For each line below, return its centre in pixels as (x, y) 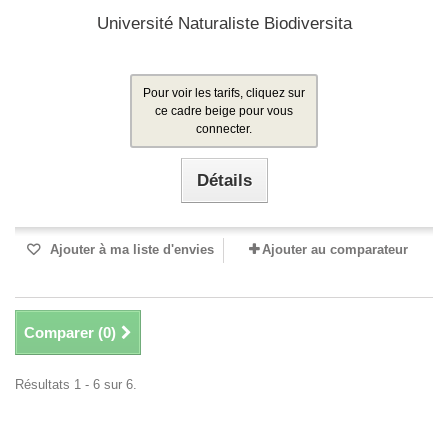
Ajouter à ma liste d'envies (130, 249)
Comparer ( (63, 332)
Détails (224, 180)
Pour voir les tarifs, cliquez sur (224, 93)
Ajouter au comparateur (335, 249)
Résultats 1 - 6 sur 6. (76, 384)
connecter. (224, 129)
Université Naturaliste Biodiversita (224, 23)
